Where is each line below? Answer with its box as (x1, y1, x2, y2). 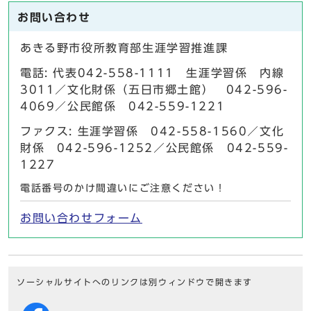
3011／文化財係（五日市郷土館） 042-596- (20, 84, 288, 96)
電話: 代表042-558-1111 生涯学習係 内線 (20, 67, 285, 79)
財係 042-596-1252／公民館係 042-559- (20, 142, 289, 154)
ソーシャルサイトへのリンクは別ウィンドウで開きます (17, 278, 253, 287)
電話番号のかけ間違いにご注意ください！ (20, 183, 226, 194)
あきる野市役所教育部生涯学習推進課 (20, 42, 228, 54)
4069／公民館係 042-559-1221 (20, 101, 226, 112)
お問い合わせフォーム (20, 212, 142, 224)
